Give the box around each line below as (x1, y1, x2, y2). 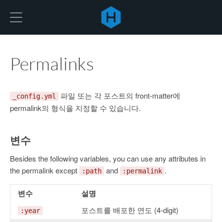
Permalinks (10, 53, 94, 74)
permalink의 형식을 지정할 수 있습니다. (10, 103, 141, 113)
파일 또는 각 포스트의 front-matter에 (58, 90, 180, 101)
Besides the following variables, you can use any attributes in (10, 153, 206, 164)
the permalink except (10, 165, 79, 175)
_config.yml (12, 92, 56, 100)
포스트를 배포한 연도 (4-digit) (81, 205, 178, 215)
